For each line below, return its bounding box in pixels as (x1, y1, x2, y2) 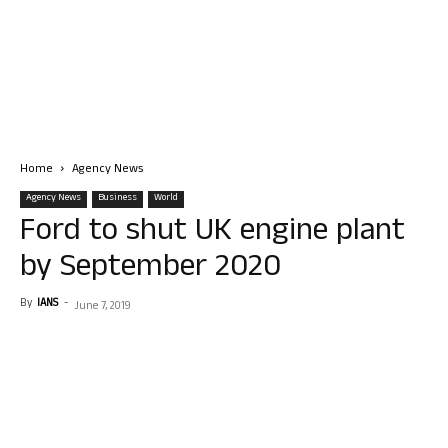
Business (98, 190, 137, 207)
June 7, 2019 (74, 298, 131, 316)
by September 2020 (20, 243, 281, 296)
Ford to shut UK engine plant (20, 207, 405, 260)
